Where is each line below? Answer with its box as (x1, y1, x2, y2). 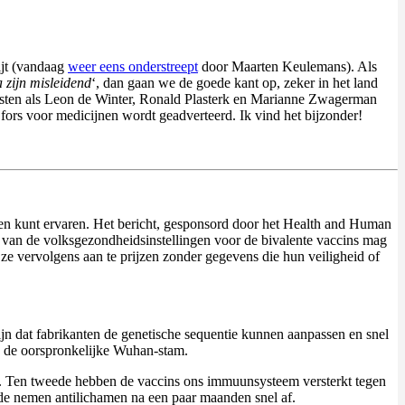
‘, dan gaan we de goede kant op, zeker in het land (91, 75, 378, 91)
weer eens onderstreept (68, 59, 198, 75)
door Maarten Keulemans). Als (198, 59, 377, 75)
